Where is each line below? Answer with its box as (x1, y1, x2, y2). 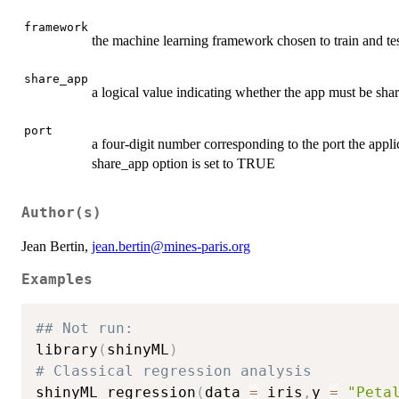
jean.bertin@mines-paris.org (92, 239, 250, 255)
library (36, 341, 98, 358)
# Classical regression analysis (36, 362, 321, 379)
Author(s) (21, 205, 102, 222)
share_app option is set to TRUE (92, 155, 275, 171)
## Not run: (36, 320, 142, 337)
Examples (21, 272, 93, 289)
